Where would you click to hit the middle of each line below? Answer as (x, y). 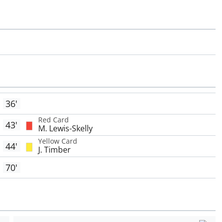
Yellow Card (57, 141)
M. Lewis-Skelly (65, 129)
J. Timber (54, 150)
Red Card (53, 120)
